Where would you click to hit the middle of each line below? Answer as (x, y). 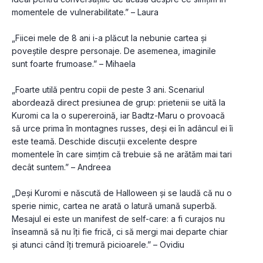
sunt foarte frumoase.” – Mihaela (74, 64)
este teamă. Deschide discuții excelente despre (104, 141)
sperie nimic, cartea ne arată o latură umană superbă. (114, 206)
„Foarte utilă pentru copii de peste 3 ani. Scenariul (108, 90)
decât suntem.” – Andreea (61, 167)
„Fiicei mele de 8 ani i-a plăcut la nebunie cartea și (109, 38)
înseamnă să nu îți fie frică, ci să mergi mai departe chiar (120, 232)
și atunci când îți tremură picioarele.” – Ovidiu (98, 245)
